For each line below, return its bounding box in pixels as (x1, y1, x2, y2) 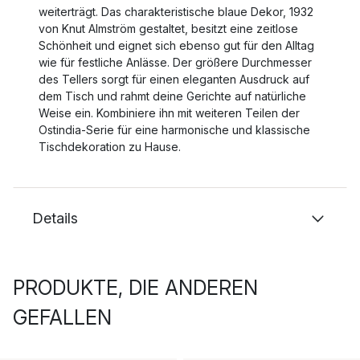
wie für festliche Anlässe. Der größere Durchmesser (39, 55, 312, 69)
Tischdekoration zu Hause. (39, 140, 181, 153)
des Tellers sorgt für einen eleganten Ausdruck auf (39, 72, 309, 86)
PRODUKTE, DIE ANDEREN (13, 276, 258, 300)
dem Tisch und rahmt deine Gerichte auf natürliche (39, 89, 306, 103)
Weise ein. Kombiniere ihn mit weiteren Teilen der (39, 106, 300, 120)
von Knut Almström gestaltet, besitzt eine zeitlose (39, 22, 298, 35)
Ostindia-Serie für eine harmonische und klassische (39, 123, 310, 137)
